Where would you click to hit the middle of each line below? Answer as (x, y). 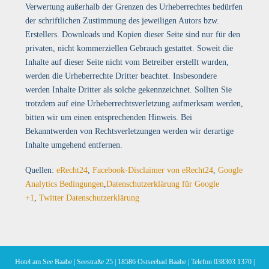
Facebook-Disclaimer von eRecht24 (153, 170)
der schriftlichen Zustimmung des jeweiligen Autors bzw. (122, 21)
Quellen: (41, 170)
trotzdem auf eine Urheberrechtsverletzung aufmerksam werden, (134, 104)
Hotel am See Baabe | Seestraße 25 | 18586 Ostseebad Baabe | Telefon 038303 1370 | (134, 262)
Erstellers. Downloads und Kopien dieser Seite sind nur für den (133, 35)
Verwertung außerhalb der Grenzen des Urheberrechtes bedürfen (134, 7)
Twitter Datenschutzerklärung (89, 198)
